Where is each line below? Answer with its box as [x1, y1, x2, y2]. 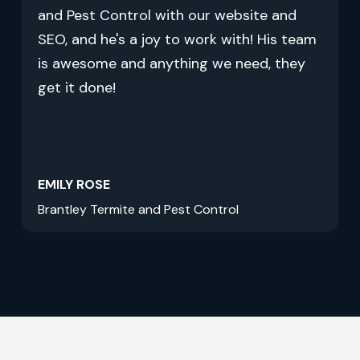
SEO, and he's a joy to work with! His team [37, 30, 317, 50]
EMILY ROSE [37, 176, 110, 194]
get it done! [37, 78, 116, 98]
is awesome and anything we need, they [37, 54, 305, 74]
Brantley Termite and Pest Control [37, 201, 239, 219]
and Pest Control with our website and [37, 6, 297, 26]
